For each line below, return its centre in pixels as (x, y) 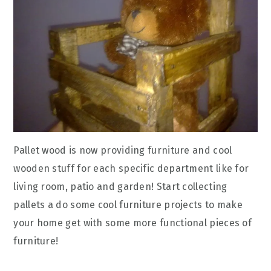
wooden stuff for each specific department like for (131, 168)
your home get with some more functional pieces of (133, 223)
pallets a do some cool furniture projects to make (128, 204)
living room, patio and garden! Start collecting (120, 186)
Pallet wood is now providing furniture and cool (123, 150)
